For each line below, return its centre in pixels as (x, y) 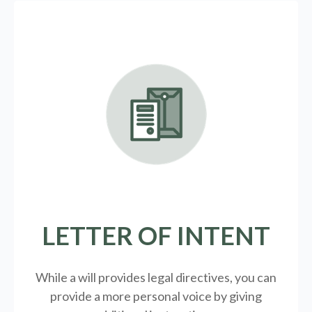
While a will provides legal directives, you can (156, 277)
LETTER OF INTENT (156, 235)
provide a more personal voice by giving (156, 296)
